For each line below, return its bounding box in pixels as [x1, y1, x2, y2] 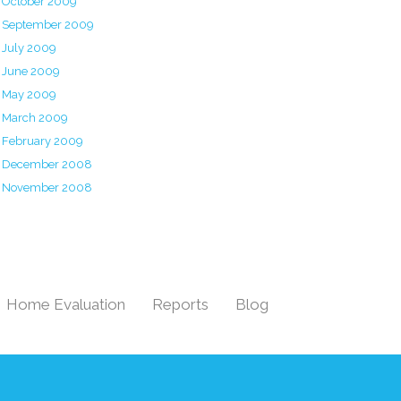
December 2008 [2, 158, 92, 171]
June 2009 [2, 64, 60, 78]
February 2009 [2, 134, 83, 148]
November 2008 [2, 181, 92, 194]
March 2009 [2, 111, 68, 124]
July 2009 [2, 41, 56, 55]
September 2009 [2, 18, 94, 31]
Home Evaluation [6, 295, 125, 313]
